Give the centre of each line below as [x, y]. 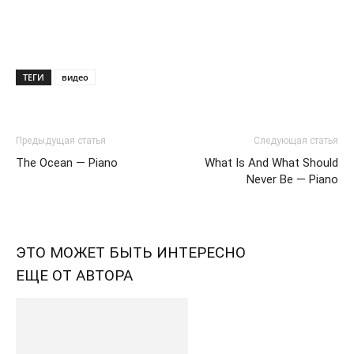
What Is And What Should [271, 163]
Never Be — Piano [292, 179]
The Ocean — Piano [67, 163]
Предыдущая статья [61, 141]
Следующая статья [296, 141]
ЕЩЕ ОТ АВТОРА [74, 275]
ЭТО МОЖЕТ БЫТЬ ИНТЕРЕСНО [131, 252]
